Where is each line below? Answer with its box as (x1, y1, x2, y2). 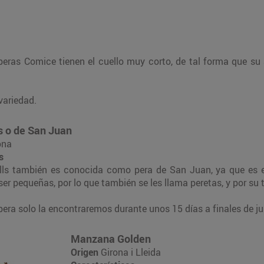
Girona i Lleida (98, 245, 161, 259)
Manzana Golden (71, 231, 151, 246)
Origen (71, 245, 98, 259)
